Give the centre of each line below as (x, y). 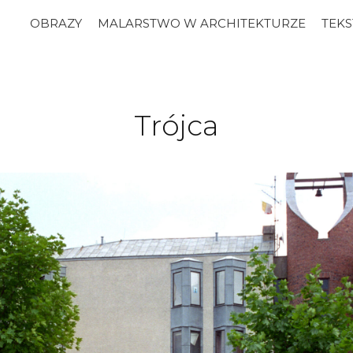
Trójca (176, 125)
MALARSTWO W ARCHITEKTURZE (201, 23)
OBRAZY (56, 23)
